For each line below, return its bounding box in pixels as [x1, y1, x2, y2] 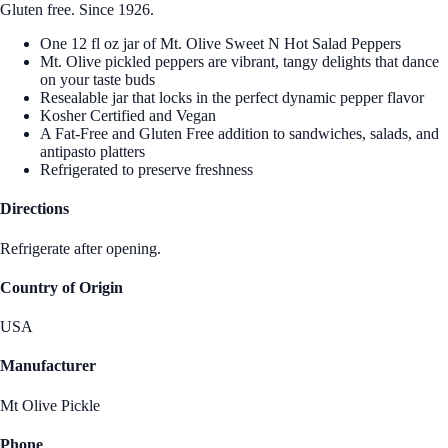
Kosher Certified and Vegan [40, 107, 216, 125]
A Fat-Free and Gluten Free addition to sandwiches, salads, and [40, 125, 439, 143]
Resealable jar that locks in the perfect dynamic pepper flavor [40, 89, 424, 107]
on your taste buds [40, 71, 155, 89]
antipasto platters [40, 143, 145, 161]
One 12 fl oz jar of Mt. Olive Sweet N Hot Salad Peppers [40, 35, 401, 53]
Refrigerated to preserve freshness [40, 161, 253, 179]
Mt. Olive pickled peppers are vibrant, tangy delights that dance [40, 53, 439, 71]
